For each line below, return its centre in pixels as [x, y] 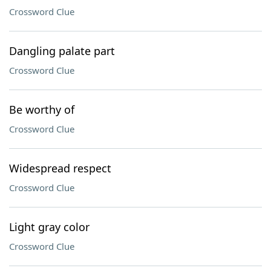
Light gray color [49, 227]
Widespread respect [60, 168]
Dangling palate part [62, 51]
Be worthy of [42, 109]
